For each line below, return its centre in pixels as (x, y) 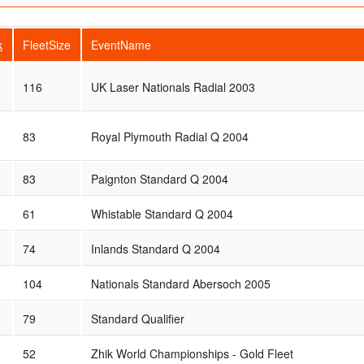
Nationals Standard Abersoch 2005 (180, 283)
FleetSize (46, 44)
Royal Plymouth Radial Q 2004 (169, 136)
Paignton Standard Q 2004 (159, 178)
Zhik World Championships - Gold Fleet (192, 353)
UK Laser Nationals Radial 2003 (173, 87)
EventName (121, 44)
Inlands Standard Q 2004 (155, 248)
